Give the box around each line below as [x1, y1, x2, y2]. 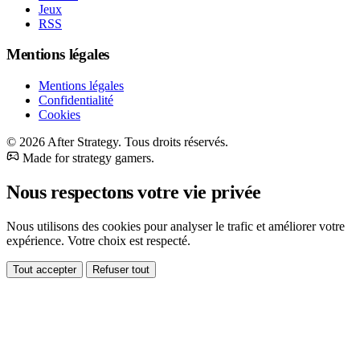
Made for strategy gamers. [22, 151, 154, 166]
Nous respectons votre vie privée [6, 182, 261, 203]
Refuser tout [92, 263, 149, 276]
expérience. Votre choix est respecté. [6, 233, 190, 247]
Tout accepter [13, 263, 76, 276]
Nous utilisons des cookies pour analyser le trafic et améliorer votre [6, 219, 345, 233]
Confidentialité [39, 93, 113, 108]
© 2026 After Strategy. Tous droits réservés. [6, 135, 228, 149]
